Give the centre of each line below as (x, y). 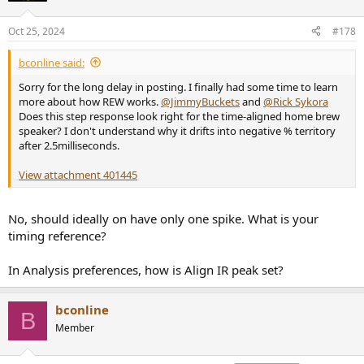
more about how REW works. (90, 101)
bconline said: (52, 62)
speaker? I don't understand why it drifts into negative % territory (177, 130)
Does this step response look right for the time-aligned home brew (179, 116)
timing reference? (57, 236)
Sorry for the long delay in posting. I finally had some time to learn (178, 87)
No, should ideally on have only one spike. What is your (163, 219)
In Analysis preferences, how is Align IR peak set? (146, 270)
